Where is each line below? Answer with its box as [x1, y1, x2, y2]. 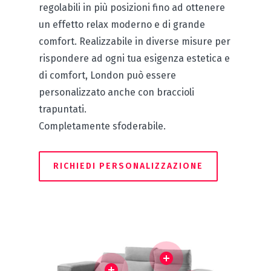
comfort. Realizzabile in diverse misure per [39, 36, 230, 48]
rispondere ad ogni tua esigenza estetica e [39, 53, 230, 65]
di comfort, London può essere [39, 70, 176, 82]
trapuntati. [39, 103, 87, 116]
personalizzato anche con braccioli [39, 87, 194, 99]
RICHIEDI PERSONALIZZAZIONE [53, 161, 203, 172]
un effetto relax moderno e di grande [39, 19, 205, 31]
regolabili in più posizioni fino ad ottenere [39, 2, 225, 14]
